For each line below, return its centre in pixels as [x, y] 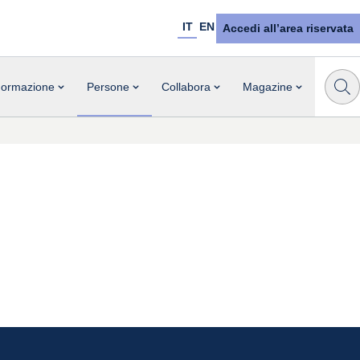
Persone [108, 86]
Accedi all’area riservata [288, 28]
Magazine [268, 86]
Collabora [186, 86]
